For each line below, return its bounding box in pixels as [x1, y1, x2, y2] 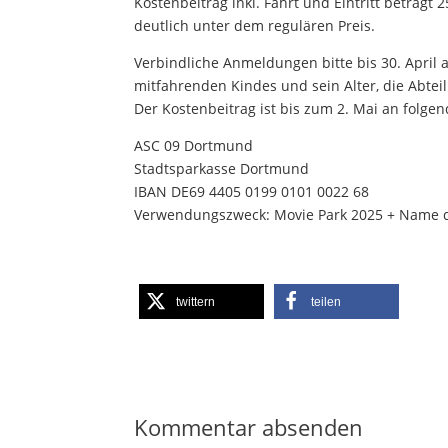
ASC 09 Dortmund [134, 136, 254, 156]
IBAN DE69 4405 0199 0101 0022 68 [134, 182, 370, 202]
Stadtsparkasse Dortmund [134, 159, 310, 179]
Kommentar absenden [134, 412, 364, 442]
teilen [311, 295, 342, 309]
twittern [176, 295, 216, 309]
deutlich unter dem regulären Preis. [134, 16, 376, 36]
